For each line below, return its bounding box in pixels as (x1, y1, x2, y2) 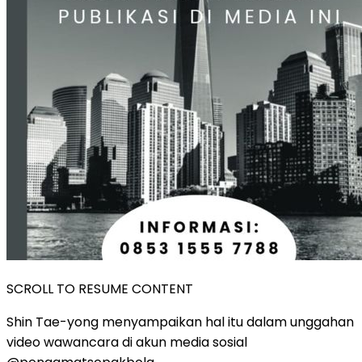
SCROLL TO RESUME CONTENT (6, 279, 193, 298)
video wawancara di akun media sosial (6, 332, 247, 351)
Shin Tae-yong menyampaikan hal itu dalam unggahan (6, 312, 354, 331)
